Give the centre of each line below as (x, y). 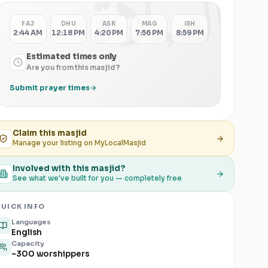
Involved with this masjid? (69, 168)
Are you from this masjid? (73, 68)
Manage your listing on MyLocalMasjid (79, 143)
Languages (31, 222)
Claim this (35, 133)
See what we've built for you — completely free (97, 178)
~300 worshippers (51, 254)
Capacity (28, 243)
